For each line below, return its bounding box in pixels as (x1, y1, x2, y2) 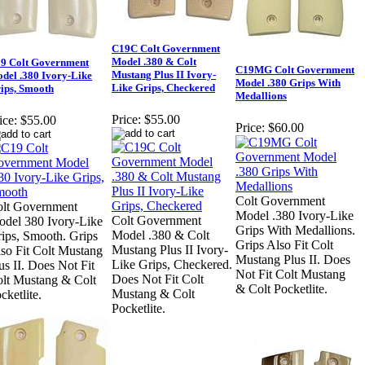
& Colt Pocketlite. (235, 282, 328, 297)
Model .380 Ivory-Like (235, 209, 354, 223)
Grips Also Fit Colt (235, 238, 333, 253)
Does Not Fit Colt (112, 272, 204, 287)
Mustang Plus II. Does (235, 253, 350, 267)
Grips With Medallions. (235, 223, 355, 238)
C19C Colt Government (112, 42, 220, 55)
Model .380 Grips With (235, 77, 341, 90)
